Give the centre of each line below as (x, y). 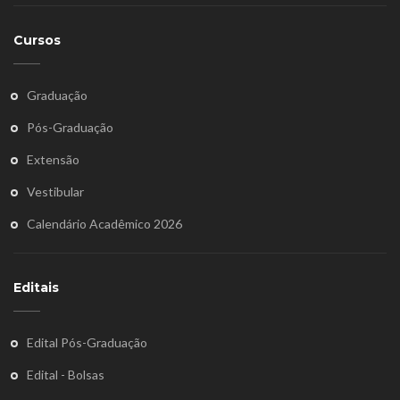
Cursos (37, 41)
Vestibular (55, 192)
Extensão (53, 160)
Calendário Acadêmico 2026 (104, 224)
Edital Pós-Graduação (87, 343)
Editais (36, 288)
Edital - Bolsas (66, 375)
